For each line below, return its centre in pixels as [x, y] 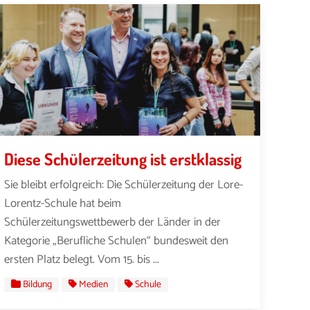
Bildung [38, 285]
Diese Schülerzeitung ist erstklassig [123, 158]
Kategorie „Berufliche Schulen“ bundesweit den [117, 240]
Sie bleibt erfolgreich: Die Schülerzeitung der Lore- [124, 184]
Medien [94, 285]
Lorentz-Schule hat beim [63, 203]
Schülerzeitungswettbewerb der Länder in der [113, 222]
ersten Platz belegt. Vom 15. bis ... [82, 259]
